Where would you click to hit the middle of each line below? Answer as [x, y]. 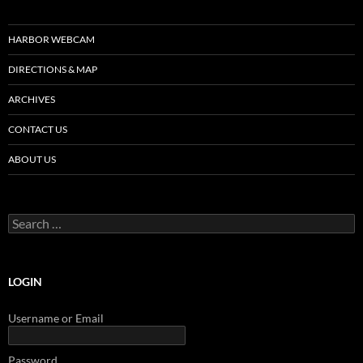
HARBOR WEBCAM [51, 39]
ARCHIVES [32, 99]
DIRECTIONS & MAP [53, 69]
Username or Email [56, 318]
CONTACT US [38, 129]
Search [24, 220]
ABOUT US [32, 159]
